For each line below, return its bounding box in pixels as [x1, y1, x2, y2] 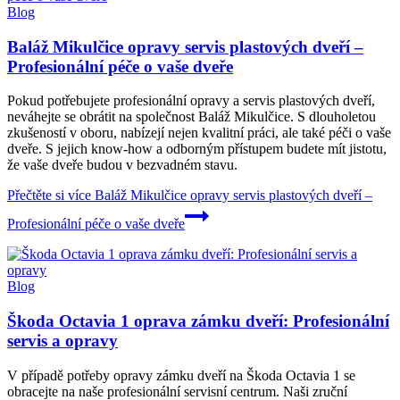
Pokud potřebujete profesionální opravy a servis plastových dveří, [7, 93, 375, 109]
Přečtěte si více [7, 187, 91, 204]
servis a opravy [7, 331, 118, 351]
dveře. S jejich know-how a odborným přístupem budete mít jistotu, [7, 141, 387, 157]
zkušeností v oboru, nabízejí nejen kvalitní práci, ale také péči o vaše [7, 125, 391, 141]
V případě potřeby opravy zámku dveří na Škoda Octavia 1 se [7, 367, 355, 383]
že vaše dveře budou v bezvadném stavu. [7, 157, 237, 173]
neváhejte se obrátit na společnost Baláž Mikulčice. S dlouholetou [7, 109, 376, 125]
